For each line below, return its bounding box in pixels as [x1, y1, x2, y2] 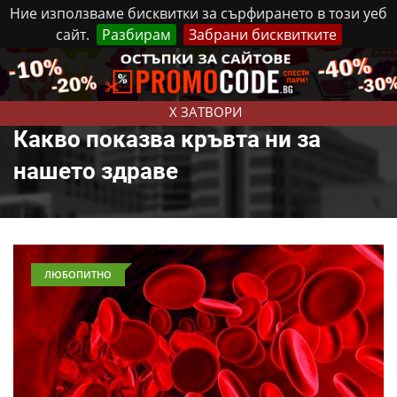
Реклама [214, 56, 266, 73]
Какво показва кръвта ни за [13, 126, 321, 152]
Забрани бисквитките [188, 25, 337, 44]
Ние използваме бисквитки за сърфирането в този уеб [10, 4, 387, 23]
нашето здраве [13, 158, 178, 184]
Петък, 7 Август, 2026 [87, 57, 201, 73]
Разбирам [101, 25, 171, 44]
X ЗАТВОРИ [168, 103, 242, 121]
